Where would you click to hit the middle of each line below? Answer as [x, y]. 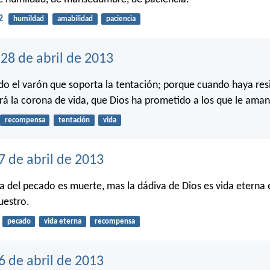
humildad [28, 19]
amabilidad [75, 19]
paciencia [121, 19]
